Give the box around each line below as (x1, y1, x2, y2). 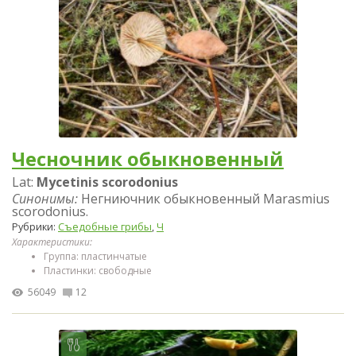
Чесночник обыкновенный (12, 145, 284, 172)
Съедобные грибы (58, 219, 152, 234)
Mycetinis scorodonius (37, 172, 178, 191)
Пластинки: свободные (44, 263, 152, 277)
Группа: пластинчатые (44, 249, 147, 263)
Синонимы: (12, 189, 78, 207)
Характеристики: (12, 234, 92, 249)
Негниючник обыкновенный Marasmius (78, 189, 330, 207)
